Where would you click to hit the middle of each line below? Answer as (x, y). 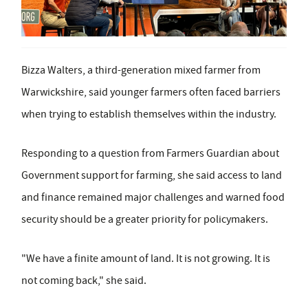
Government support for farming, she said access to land (152, 176)
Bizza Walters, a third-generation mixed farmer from (141, 70)
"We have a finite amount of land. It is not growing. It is (146, 259)
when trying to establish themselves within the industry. (149, 114)
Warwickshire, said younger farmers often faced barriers (151, 92)
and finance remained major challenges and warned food (153, 198)
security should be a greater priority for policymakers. (145, 220)
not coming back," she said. (84, 281)
